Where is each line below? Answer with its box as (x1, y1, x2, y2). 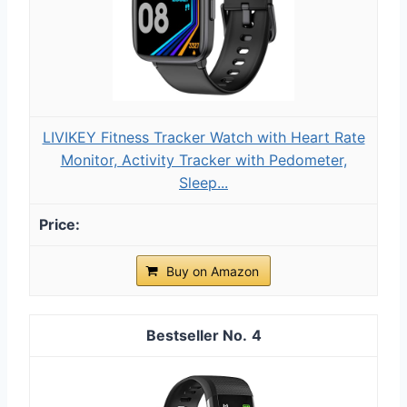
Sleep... (179, 173, 228, 192)
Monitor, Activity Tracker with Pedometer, (60, 150, 347, 169)
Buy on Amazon (166, 263, 259, 279)
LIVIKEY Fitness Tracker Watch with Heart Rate (42, 127, 365, 146)
